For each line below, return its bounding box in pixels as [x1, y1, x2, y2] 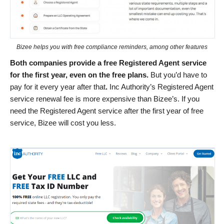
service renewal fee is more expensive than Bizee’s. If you [10, 94, 199, 103]
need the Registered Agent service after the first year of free [10, 106, 203, 115]
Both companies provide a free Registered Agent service [10, 58, 206, 67]
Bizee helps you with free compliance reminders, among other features [16, 43, 207, 50]
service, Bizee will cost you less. [10, 118, 116, 127]
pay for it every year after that [10, 82, 105, 91]
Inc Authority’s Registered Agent [107, 82, 213, 91]
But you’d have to [150, 70, 207, 79]
